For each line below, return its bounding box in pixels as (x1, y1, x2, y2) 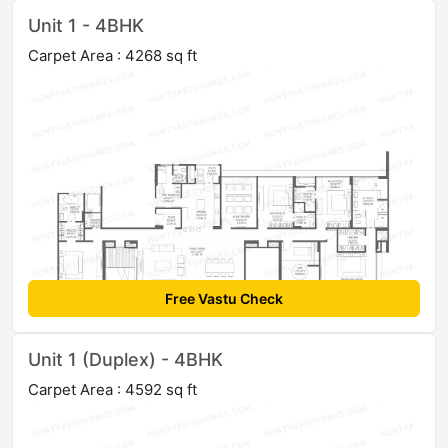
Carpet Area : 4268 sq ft (28, 46, 197, 66)
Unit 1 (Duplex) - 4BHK (28, 349, 223, 371)
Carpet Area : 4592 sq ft (28, 380, 197, 400)
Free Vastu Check (165, 290, 283, 308)
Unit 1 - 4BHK (28, 15, 144, 37)
